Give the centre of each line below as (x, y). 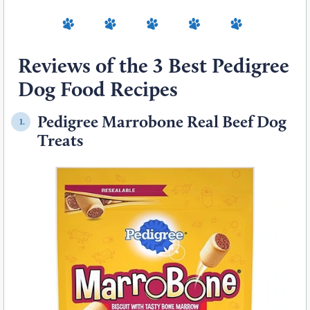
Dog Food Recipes (98, 89)
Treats (60, 140)
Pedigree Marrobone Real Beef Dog (162, 122)
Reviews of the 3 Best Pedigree (154, 66)
